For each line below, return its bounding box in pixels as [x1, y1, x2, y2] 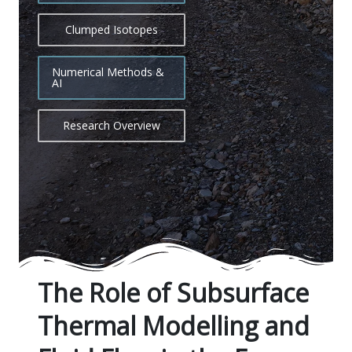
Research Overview [63, 118, 160, 133]
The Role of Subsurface [38, 276, 309, 310]
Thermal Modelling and [38, 309, 310, 343]
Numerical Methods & [52, 64, 164, 79]
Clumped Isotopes [65, 22, 158, 37]
